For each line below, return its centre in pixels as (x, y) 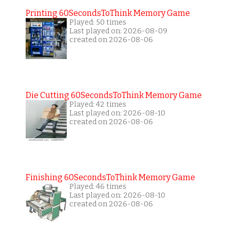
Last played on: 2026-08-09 (118, 31)
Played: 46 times (98, 186)
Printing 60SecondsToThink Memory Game (108, 13)
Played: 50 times (98, 22)
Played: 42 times (98, 104)
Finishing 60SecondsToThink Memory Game (110, 177)
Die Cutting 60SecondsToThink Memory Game (113, 95)
